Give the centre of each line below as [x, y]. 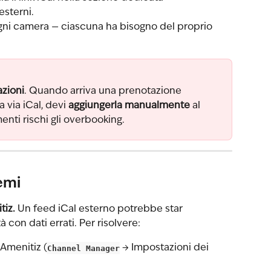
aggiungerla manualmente [129, 106]
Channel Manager [83, 248]
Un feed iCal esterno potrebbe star [100, 210]
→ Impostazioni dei [165, 248]
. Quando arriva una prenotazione [104, 91]
